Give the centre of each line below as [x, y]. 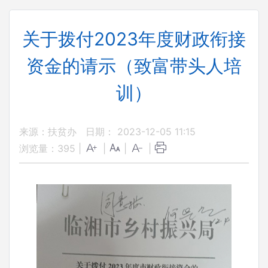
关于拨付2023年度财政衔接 [134, 39]
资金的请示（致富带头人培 [134, 66]
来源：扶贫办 [48, 132]
